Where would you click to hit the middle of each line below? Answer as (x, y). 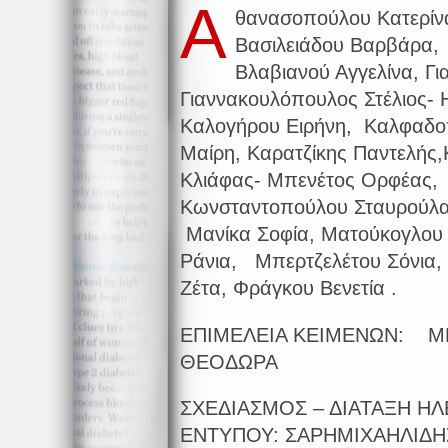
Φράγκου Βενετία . (315, 288)
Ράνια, (217, 261)
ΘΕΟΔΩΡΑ (229, 361)
